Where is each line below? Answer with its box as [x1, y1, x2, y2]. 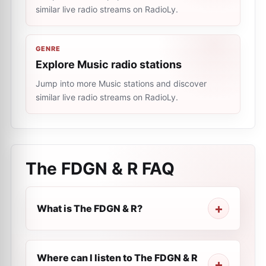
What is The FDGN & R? [37, 202, 142, 214]
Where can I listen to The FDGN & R [37, 252, 198, 264]
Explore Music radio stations [36, 58, 182, 71]
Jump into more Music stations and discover [36, 78, 207, 88]
